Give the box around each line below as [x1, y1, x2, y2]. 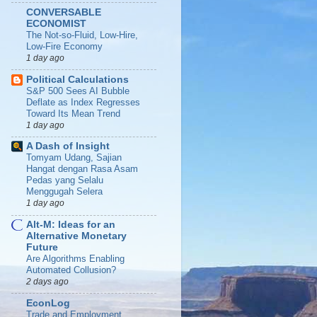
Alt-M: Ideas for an [26, 219, 115, 230]
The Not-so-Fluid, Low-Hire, [26, 29, 138, 40]
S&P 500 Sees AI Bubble [26, 85, 129, 96]
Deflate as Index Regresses [26, 96, 140, 108]
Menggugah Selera [26, 186, 103, 197]
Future [26, 242, 58, 253]
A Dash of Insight [26, 141, 110, 152]
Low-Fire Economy [26, 40, 103, 52]
